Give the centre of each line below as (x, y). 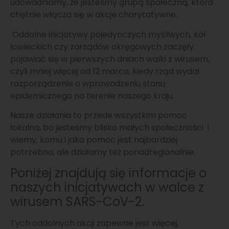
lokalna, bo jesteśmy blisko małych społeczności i (110, 128)
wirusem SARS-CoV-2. (79, 201)
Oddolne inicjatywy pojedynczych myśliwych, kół (108, 34)
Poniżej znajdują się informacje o (108, 173)
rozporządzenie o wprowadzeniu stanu (88, 83)
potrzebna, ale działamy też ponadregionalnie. (104, 152)
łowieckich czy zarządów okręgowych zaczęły (102, 47)
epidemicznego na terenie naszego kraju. (93, 96)
